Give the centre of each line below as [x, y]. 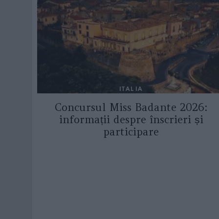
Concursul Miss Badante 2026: [131, 107]
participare [131, 131]
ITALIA [131, 89]
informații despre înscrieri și [131, 119]
